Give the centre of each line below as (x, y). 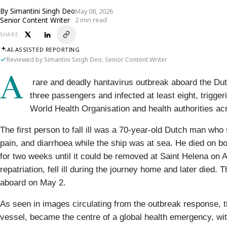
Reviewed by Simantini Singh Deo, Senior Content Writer (87, 60)
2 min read (91, 20)
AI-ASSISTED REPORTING (44, 49)
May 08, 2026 (94, 11)
